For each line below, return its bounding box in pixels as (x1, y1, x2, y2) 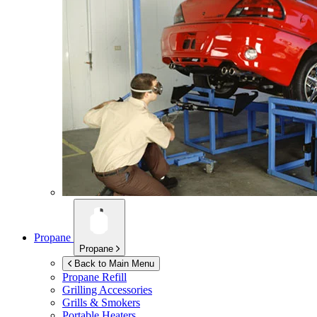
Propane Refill (62, 271, 127, 284)
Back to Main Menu (74, 258, 154, 270)
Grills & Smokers (62, 296, 140, 309)
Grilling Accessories (62, 284, 152, 296)
